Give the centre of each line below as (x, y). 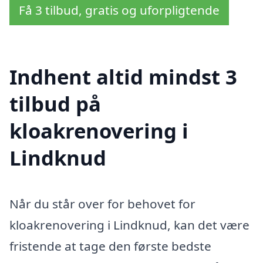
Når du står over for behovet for (102, 203)
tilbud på (55, 104)
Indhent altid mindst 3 (123, 77)
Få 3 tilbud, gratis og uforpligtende (119, 10)
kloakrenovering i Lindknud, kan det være (129, 225)
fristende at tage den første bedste (110, 246)
